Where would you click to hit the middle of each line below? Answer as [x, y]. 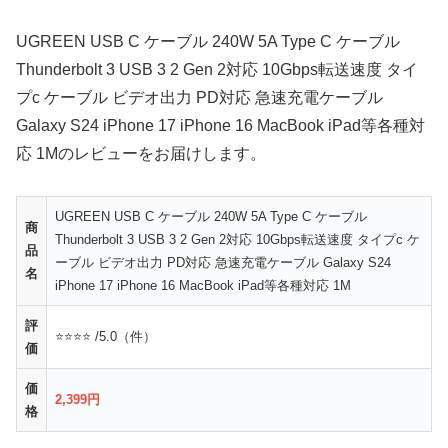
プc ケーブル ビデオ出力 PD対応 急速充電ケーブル [199, 97]
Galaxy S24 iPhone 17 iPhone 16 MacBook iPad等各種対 [220, 125]
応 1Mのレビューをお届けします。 [141, 153]
